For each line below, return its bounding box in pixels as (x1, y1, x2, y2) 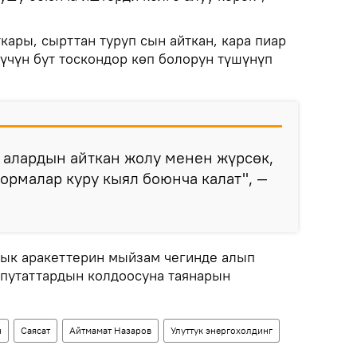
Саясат (21, 324, 50, 336)
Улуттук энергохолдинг (171, 324, 273, 336)
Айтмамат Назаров (69, 324, 151, 336)
